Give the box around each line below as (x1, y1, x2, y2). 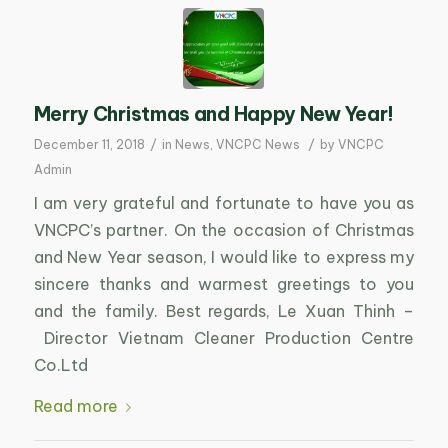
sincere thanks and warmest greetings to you (33, 274, 415, 295)
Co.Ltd (33, 355, 88, 376)
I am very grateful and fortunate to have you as (33, 193, 415, 214)
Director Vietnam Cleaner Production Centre (33, 328, 415, 349)
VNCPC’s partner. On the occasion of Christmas (33, 220, 415, 241)
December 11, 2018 (33, 136, 145, 152)
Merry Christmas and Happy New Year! (33, 101, 395, 126)
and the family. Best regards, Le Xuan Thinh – (33, 301, 415, 322)
